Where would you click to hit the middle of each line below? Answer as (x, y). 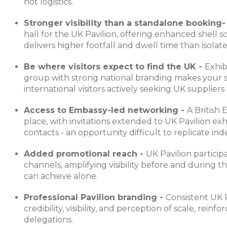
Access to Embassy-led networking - (105, 110)
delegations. (48, 219)
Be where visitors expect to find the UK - (114, 66)
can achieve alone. (61, 176)
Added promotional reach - (85, 154)
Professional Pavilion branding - (95, 197)
